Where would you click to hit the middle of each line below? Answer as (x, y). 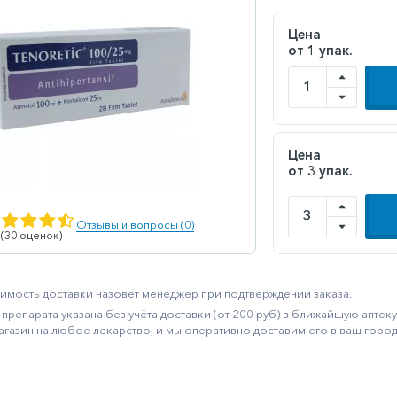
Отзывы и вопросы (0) (136, 224)
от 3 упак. (320, 170)
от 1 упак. (320, 50)
